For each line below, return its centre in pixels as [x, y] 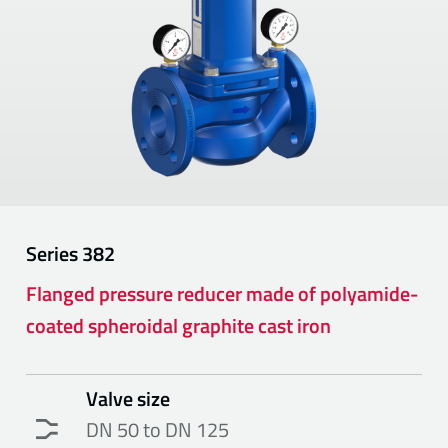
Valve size [128, 398]
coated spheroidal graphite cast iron [179, 325]
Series [54, 253]
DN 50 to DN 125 [158, 429]
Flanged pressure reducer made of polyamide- [222, 293]
